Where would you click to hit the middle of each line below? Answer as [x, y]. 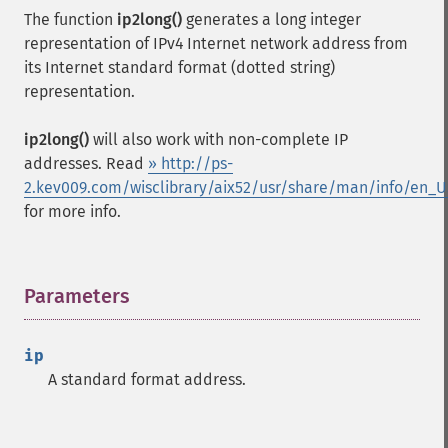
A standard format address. [147, 379]
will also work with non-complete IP [218, 139]
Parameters [77, 296]
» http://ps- [190, 163]
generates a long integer [271, 19]
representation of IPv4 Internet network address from [216, 43]
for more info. [72, 211]
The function [70, 19]
